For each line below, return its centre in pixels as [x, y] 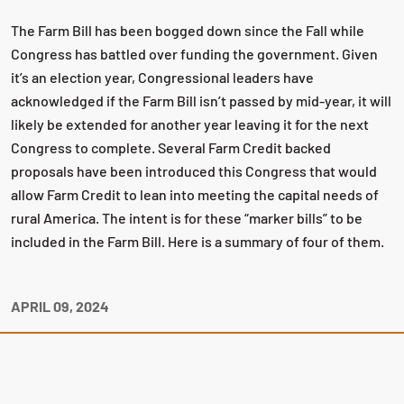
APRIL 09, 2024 [60, 307]
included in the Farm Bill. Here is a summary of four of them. [197, 242]
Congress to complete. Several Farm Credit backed [171, 148]
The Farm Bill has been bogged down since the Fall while [188, 31]
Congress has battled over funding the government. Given [194, 54]
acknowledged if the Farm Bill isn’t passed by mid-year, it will [201, 101]
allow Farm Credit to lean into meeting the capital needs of [195, 195]
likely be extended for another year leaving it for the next [190, 124]
